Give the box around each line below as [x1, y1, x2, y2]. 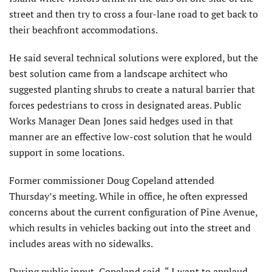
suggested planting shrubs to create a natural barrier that [9, 82, 255, 96]
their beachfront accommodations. [9, 22, 158, 36]
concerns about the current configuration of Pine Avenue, [9, 205, 257, 219]
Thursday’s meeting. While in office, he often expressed [9, 189, 248, 203]
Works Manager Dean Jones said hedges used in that [9, 114, 233, 127]
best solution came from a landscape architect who [9, 66, 228, 80]
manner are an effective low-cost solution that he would [9, 129, 252, 143]
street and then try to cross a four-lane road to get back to [9, 7, 258, 21]
